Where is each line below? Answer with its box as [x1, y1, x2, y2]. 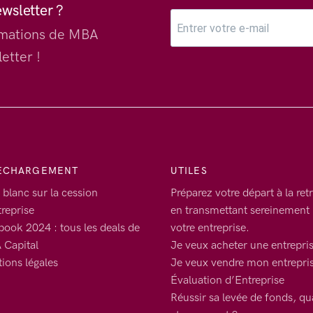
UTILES [170, 164, 208, 177]
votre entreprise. [170, 220, 249, 234]
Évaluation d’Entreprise [170, 272, 284, 286]
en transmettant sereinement [170, 203, 310, 217]
